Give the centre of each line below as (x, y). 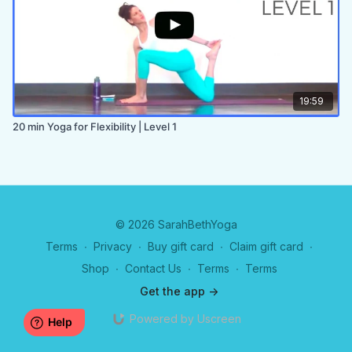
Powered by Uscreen (185, 319)
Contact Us (153, 268)
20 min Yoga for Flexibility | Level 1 (95, 126)
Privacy (113, 246)
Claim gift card (266, 246)
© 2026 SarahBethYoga (176, 224)
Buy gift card (181, 246)
